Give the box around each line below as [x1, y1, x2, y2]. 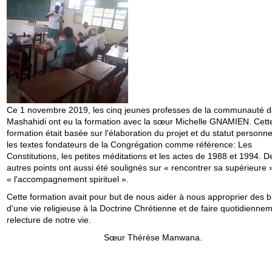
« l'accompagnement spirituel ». [6, 174, 129, 184]
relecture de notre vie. [6, 214, 91, 225]
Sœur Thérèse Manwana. [104, 232, 202, 242]
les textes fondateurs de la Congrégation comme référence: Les [6, 139, 252, 149]
